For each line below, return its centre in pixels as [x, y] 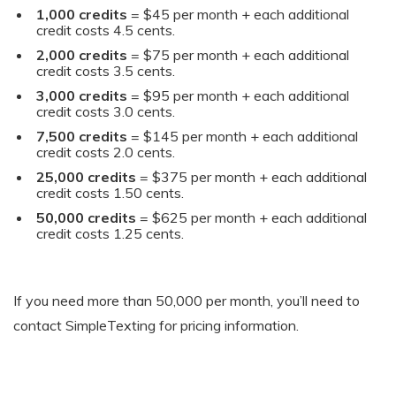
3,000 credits [81, 95]
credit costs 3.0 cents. [105, 111]
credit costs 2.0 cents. [105, 152]
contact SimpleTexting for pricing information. [156, 325]
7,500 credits [81, 136]
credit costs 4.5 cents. [105, 30]
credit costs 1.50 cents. [110, 192]
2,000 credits [81, 54]
